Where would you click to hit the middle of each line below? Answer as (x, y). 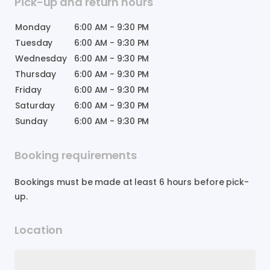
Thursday (36, 74)
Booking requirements (76, 155)
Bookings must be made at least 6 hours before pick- (132, 182)
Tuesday (34, 42)
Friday (28, 89)
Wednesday (41, 58)
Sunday (31, 121)
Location (39, 230)
